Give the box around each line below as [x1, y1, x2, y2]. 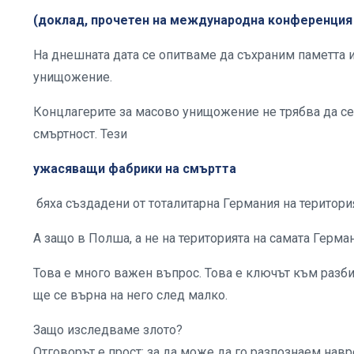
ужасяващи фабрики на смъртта [33, 160, 236, 176]
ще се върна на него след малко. [33, 287, 228, 303]
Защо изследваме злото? [33, 322, 186, 337]
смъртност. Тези [33, 126, 130, 141]
